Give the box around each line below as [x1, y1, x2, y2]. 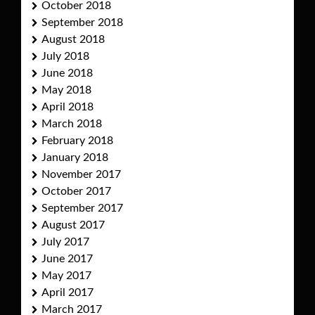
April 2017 [41, 287, 94, 299]
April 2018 [41, 101, 94, 113]
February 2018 [41, 135, 113, 147]
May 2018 [41, 84, 91, 96]
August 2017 [41, 219, 105, 231]
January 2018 [41, 152, 108, 164]
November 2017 [41, 169, 121, 181]
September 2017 [41, 202, 123, 214]
